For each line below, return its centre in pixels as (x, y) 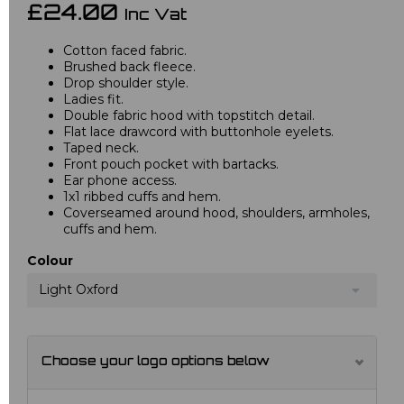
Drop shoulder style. (126, 83)
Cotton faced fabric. (125, 50)
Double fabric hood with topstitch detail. (189, 115)
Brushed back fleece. (129, 66)
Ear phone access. (120, 180)
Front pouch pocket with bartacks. (171, 164)
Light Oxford (78, 289)
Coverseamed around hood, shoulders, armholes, (216, 212)
